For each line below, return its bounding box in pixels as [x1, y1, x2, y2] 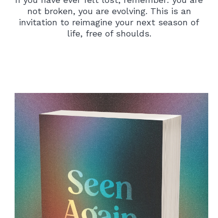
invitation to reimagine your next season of [19, 17, 199, 27]
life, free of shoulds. [67, 28, 151, 38]
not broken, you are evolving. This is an [27, 5, 191, 16]
